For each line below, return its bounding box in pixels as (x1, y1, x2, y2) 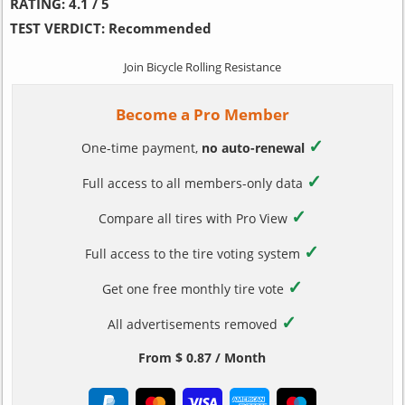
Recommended (108, 18, 212, 37)
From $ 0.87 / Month (138, 348, 267, 366)
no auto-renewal (201, 138, 305, 156)
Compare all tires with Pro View (98, 209, 291, 227)
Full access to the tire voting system (85, 244, 305, 262)
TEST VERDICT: (9, 18, 108, 37)
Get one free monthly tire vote (101, 279, 287, 297)
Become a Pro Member (115, 102, 289, 125)
